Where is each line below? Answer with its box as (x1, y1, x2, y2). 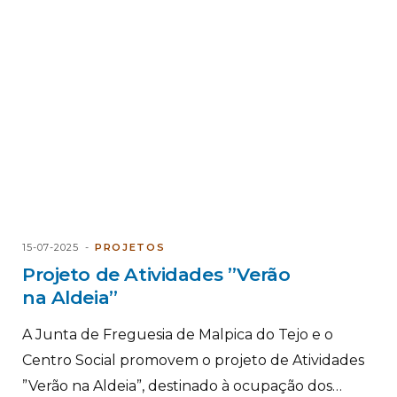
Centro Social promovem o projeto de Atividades (22, 351, 364, 369)
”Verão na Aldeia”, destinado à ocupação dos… (22, 377, 342, 394)
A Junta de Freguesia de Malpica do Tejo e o (22, 325, 333, 343)
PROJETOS (95, 240, 166, 253)
